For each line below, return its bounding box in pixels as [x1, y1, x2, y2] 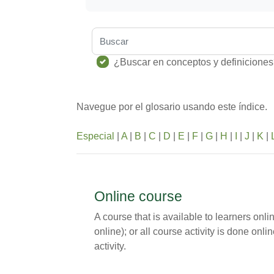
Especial [76, 131, 114, 141]
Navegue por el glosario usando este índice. [76, 102, 267, 112]
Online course [94, 188, 182, 204]
